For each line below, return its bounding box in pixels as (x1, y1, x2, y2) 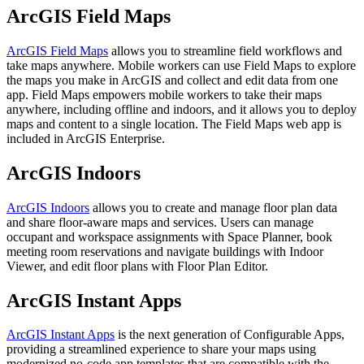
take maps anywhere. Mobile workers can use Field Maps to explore (6, 58, 356, 72)
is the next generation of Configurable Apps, (115, 327, 344, 342)
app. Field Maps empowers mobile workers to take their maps (6, 87, 322, 102)
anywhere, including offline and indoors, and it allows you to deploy (6, 102, 357, 116)
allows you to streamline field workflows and (108, 43, 342, 58)
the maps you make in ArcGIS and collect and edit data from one (6, 72, 338, 87)
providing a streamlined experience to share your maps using (6, 342, 316, 357)
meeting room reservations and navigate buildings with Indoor (6, 244, 323, 258)
